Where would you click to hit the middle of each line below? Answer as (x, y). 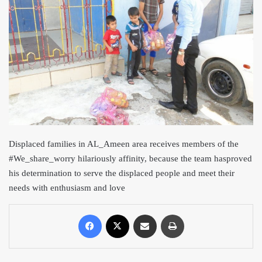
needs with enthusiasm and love (67, 187)
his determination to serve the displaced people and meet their (122, 173)
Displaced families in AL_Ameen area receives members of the (124, 144)
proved (239, 158)
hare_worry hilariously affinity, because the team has (130, 158)
